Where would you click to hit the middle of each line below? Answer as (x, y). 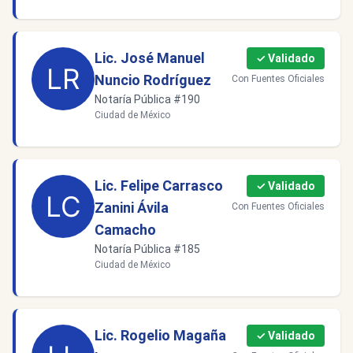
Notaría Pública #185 (147, 249)
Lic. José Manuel (150, 58)
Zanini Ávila (132, 208)
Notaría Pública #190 (147, 99)
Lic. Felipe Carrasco (159, 186)
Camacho (125, 230)
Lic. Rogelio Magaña (160, 335)
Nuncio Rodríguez (153, 80)
